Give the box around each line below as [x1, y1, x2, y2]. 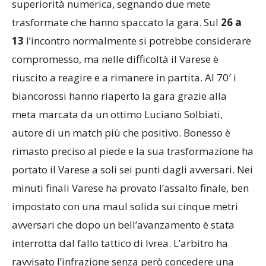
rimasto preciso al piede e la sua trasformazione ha [12, 144, 254, 159]
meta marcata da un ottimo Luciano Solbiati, [12, 107, 223, 122]
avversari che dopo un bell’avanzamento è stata [12, 218, 235, 232]
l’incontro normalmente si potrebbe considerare [24, 34, 251, 48]
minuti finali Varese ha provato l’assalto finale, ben [12, 181, 249, 195]
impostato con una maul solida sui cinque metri [12, 199, 238, 214]
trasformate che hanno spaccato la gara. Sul [12, 15, 221, 30]
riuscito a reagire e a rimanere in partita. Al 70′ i [12, 71, 236, 85]
